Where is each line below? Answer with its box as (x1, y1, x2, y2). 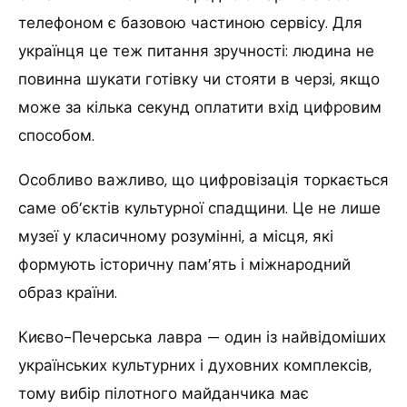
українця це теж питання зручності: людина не (18, 40, 374, 61)
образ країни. (18, 282, 117, 303)
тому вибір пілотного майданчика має (18, 382, 309, 403)
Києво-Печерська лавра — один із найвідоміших (18, 326, 386, 347)
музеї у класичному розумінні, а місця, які (18, 225, 333, 246)
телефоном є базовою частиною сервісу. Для (18, 12, 362, 33)
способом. (18, 124, 94, 145)
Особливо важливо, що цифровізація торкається (18, 169, 389, 190)
